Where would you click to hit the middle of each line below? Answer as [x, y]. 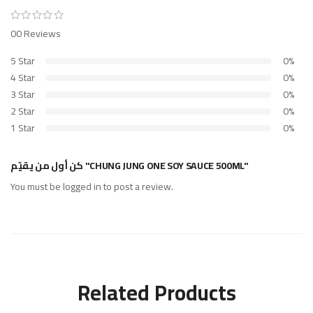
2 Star [23, 111]
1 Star [23, 128]
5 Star [23, 61]
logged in [82, 187]
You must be [37, 187]
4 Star [23, 78]
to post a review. [137, 187]
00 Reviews [36, 34]
